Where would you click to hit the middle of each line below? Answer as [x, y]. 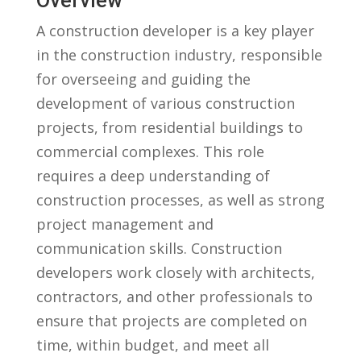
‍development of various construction [165, 103]
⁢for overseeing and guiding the [143, 79]
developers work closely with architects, [175, 272]
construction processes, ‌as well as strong [180, 199]
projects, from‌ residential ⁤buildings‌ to [169, 127]
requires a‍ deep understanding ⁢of [153, 175]
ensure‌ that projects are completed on [171, 320]
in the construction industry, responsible [179, 54]
